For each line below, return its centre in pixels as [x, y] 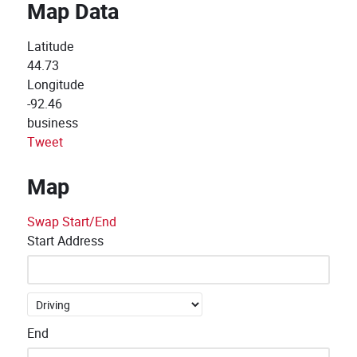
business [53, 123]
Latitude [51, 47]
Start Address [65, 241]
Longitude [56, 85]
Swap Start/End [72, 222]
